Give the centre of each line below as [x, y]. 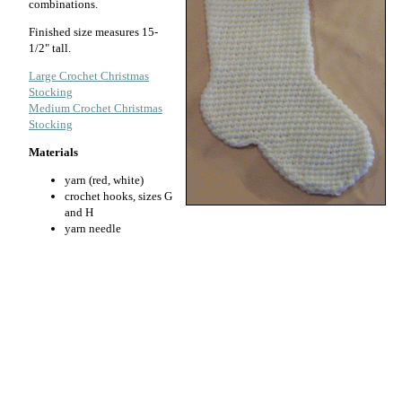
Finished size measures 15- [93, 32]
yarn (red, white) [104, 180]
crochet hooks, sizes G [118, 196]
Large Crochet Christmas [89, 76]
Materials [53, 152]
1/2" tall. [50, 48]
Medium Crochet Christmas [96, 108]
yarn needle [93, 228]
